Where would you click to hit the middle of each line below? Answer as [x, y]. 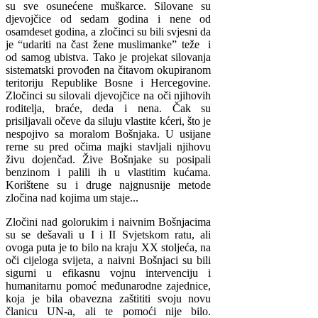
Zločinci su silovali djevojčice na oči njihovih [109, 96]
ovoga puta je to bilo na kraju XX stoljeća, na [109, 248]
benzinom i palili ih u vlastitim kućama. [109, 172]
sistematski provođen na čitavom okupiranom [109, 70]
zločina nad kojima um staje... [75, 198]
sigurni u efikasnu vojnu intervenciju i [109, 273]
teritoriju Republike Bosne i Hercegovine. [109, 83]
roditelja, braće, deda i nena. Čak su [109, 109]
